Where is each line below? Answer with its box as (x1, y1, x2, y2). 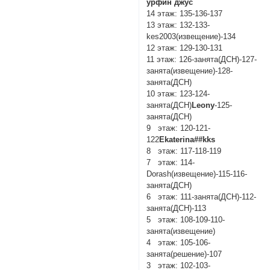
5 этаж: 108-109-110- (146, 215, 225, 225)
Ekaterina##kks (159, 135, 216, 145)
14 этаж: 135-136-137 (146, 9, 223, 19)
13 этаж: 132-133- (146, 20, 210, 30)
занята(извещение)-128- (146, 66, 233, 76)
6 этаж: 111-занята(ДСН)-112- (146, 192, 257, 202)
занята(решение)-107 (146, 250, 222, 259)
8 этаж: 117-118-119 (146, 146, 222, 156)
